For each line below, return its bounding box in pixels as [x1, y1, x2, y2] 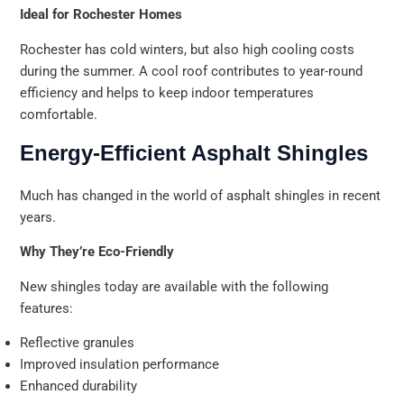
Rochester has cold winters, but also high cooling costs [20, 41, 355, 59]
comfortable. [20, 106, 98, 124]
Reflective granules [20, 335, 135, 352]
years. [20, 208, 57, 225]
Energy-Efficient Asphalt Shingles [20, 140, 369, 165]
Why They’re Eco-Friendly [20, 243, 175, 261]
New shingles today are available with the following [20, 278, 329, 295]
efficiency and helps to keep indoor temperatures [20, 85, 315, 102]
